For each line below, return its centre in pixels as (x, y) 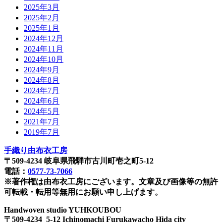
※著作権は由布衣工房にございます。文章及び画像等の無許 (111, 181)
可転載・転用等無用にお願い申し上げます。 (83, 192)
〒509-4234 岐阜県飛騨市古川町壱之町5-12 (79, 161)
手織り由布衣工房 (36, 150)
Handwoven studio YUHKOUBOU (63, 210)
